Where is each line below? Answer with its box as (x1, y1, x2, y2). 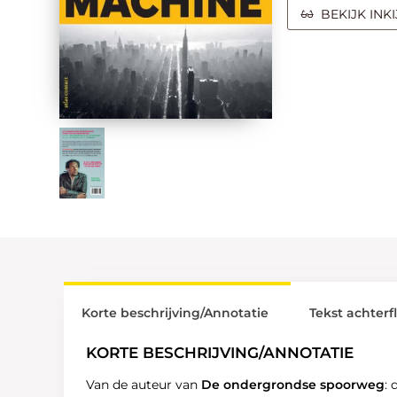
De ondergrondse (201, 376, 321, 393)
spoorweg (320, 376, 385, 393)
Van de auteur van (86, 376, 202, 393)
